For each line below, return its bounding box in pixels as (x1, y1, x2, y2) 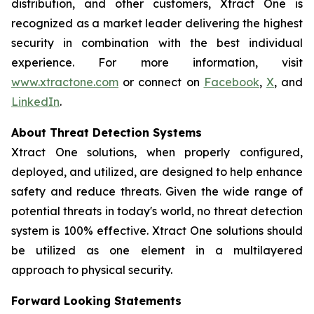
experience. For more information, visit (11, 55, 303, 69)
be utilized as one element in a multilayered (11, 243, 303, 257)
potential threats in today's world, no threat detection (11, 204, 303, 218)
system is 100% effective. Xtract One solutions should (11, 224, 303, 238)
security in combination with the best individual (11, 36, 303, 50)
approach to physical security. (11, 263, 172, 277)
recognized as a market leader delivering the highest (11, 16, 303, 30)
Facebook (203, 75, 259, 89)
